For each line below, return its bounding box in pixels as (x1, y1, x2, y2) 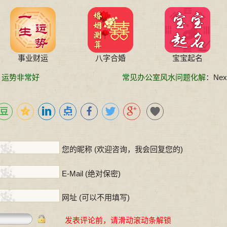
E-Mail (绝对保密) (62, 169, 121, 178)
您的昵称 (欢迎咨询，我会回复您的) (62, 145, 183, 154)
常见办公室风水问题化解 (122, 72, 206, 82)
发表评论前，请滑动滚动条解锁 (65, 215, 171, 224)
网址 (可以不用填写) (62, 193, 130, 202)
